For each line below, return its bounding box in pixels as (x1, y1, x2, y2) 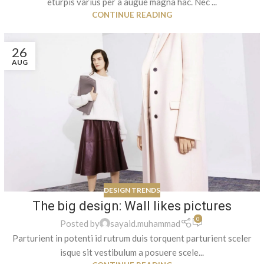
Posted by (60, 217, 100, 229)
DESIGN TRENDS (103, 186, 160, 195)
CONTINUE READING (91, 9, 172, 19)
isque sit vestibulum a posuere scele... (60, 246, 204, 258)
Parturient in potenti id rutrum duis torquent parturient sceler (12, 232, 252, 243)
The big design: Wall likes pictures (32, 199, 232, 214)
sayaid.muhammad (110, 217, 181, 229)
